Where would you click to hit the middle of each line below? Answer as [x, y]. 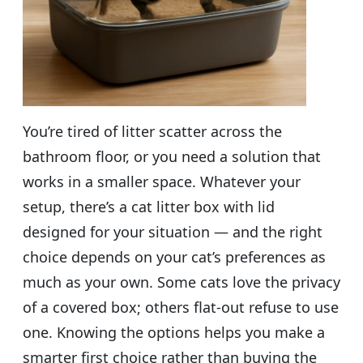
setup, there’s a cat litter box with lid [149, 206]
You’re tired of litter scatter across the [152, 131]
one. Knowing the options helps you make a [174, 332]
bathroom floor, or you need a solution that [172, 156]
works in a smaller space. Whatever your [162, 181]
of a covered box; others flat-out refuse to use [181, 307]
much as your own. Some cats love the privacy [181, 282]
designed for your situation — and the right [173, 231]
